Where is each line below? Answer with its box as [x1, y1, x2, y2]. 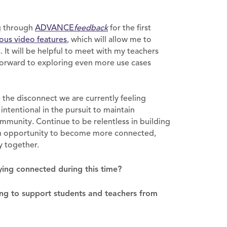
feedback [74, 22, 108, 33]
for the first [108, 22, 151, 33]
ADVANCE [35, 22, 74, 33]
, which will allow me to [67, 34, 152, 45]
